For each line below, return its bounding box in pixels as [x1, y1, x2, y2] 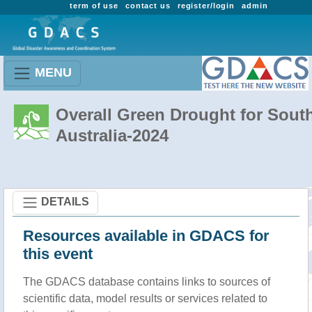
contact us [125, 1, 171, 10]
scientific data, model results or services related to [23, 292, 267, 304]
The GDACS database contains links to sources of [23, 276, 270, 288]
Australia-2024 [56, 126, 169, 145]
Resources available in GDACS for [23, 227, 270, 244]
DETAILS [41, 195, 89, 208]
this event [23, 245, 93, 263]
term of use [70, 1, 118, 10]
